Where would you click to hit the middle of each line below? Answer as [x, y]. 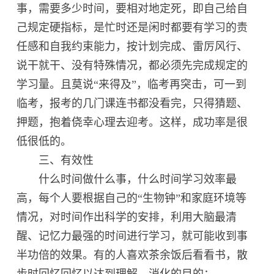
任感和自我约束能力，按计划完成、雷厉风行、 [132, 46]
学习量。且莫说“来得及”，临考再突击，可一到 [132, 84]
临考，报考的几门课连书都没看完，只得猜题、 [132, 103]
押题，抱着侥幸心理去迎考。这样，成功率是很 [132, 122]
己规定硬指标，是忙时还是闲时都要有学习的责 [132, 27]
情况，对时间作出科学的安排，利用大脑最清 [127, 217]
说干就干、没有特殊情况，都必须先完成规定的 [132, 65]
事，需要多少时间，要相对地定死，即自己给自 [132, 8]
